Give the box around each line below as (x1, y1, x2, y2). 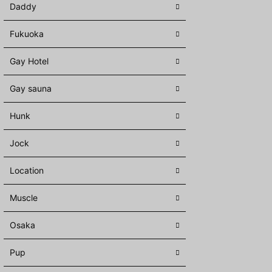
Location (10, 165, 44, 175)
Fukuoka (10, 29, 44, 39)
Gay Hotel (10, 56, 49, 66)
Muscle (10, 192, 38, 203)
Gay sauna (10, 83, 52, 93)
